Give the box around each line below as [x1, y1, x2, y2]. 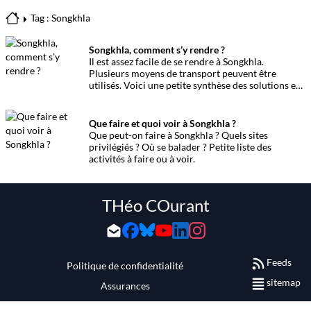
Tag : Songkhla [31, 12, 90, 24]
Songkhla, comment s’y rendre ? [89, 44, 225, 56]
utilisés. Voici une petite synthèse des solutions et [89, 79, 299, 91]
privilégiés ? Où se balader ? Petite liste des [89, 141, 271, 153]
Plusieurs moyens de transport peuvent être [89, 67, 276, 79]
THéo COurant [101, 195, 210, 215]
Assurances [100, 279, 150, 292]
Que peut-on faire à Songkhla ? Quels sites [89, 129, 268, 141]
